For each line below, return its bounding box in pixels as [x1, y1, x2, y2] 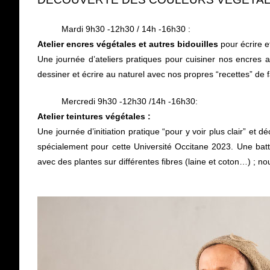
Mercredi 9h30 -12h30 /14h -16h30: [61, 96, 198, 106]
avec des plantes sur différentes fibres [37, 157, 185, 166]
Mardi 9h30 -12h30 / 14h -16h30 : [37, 24, 190, 34]
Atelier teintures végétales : [37, 111, 151, 121]
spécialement [37, 142, 92, 151]
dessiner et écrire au [37, 69, 118, 79]
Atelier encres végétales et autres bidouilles [37, 39, 218, 49]
